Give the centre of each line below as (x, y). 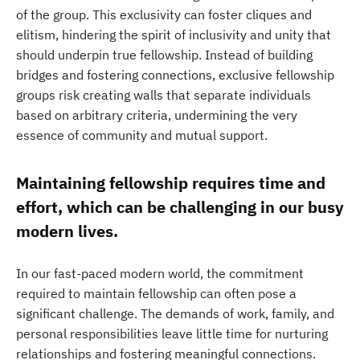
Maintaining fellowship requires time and (171, 183)
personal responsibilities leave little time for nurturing (172, 333)
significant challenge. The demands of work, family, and (175, 313)
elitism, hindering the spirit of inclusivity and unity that (174, 35)
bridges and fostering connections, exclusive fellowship (175, 75)
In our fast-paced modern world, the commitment (160, 273)
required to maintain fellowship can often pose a (156, 293)
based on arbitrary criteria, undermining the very (157, 115)
